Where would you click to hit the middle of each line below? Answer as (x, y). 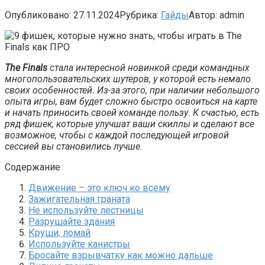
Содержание (33, 167)
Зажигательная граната (79, 199)
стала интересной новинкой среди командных (148, 67)
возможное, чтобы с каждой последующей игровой (117, 135)
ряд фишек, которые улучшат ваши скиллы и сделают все (130, 124)
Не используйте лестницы (86, 210)
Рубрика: (139, 15)
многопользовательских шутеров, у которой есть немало (128, 79)
